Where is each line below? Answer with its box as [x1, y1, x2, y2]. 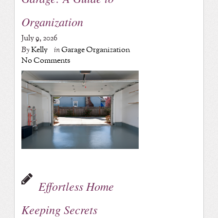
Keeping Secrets [21, 201, 97, 217]
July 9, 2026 [21, 32, 57, 44]
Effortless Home [38, 178, 114, 194]
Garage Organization [61, 44, 130, 55]
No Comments [21, 54, 70, 66]
